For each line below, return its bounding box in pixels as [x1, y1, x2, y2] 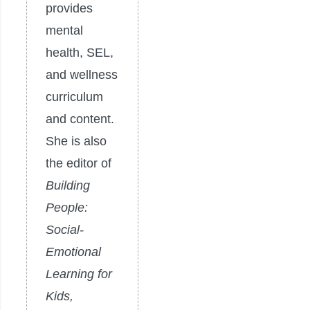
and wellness [46, 67, 118, 82]
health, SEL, [46, 45, 113, 60]
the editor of [46, 156, 111, 170]
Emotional [46, 244, 101, 259]
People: [46, 200, 88, 215]
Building [46, 178, 90, 192]
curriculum [46, 89, 103, 104]
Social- [46, 222, 84, 237]
